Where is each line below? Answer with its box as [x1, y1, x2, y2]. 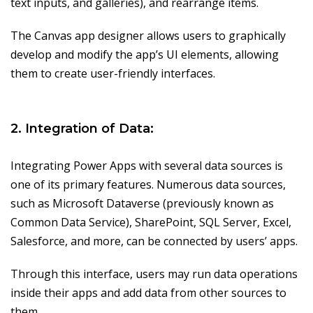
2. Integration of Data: [10, 121, 154, 137]
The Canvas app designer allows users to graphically [10, 28, 286, 44]
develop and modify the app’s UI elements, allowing [10, 47, 279, 63]
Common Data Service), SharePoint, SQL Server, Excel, [10, 214, 291, 231]
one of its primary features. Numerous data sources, [10, 177, 286, 193]
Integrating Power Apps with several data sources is [10, 158, 283, 174]
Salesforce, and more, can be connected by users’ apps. [10, 233, 298, 249]
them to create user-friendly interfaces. [10, 66, 215, 82]
